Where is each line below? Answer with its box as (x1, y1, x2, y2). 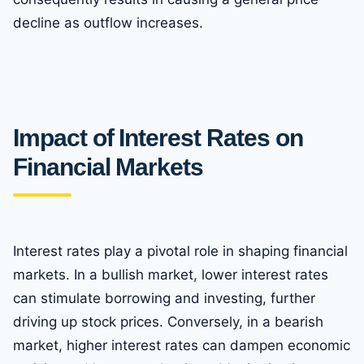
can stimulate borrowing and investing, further (13, 290, 315, 307)
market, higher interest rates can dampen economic (13, 337, 350, 354)
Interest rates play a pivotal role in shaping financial (13, 243, 348, 260)
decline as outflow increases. (13, 15, 203, 32)
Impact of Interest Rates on (13, 124, 303, 152)
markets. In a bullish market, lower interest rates (13, 266, 328, 284)
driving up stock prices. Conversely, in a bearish (13, 314, 323, 331)
